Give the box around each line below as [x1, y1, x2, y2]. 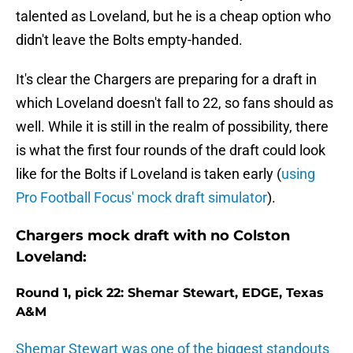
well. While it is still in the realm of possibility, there [16, 118, 329, 136]
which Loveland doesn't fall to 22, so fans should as [16, 95, 333, 112]
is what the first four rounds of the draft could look [16, 142, 325, 159]
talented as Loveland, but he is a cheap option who [16, 8, 331, 25]
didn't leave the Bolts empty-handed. [16, 32, 243, 49]
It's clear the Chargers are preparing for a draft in [16, 71, 317, 88]
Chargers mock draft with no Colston [16, 227, 290, 245]
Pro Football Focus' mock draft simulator [16, 189, 267, 206]
